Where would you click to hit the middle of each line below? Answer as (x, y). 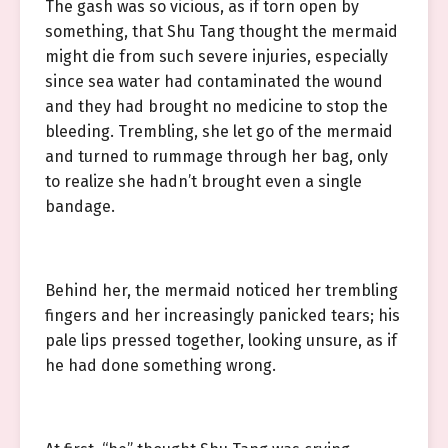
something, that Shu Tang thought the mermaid (221, 31)
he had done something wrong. (160, 365)
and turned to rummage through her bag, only (216, 156)
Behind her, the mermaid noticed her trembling (221, 290)
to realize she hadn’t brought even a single (203, 181)
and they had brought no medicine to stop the (216, 106)
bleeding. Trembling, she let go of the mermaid (219, 131)
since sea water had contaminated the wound (214, 81)
